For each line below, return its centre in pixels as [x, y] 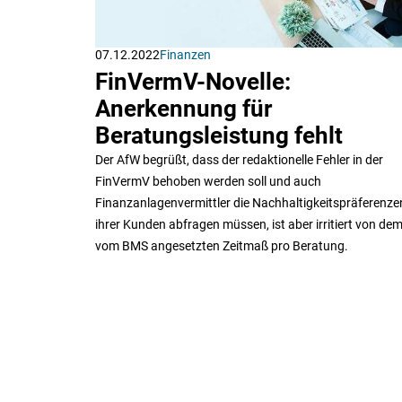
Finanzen [185, 54]
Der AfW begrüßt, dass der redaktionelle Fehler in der [239, 159]
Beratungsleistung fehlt [219, 135]
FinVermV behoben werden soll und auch [208, 181]
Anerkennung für [184, 108]
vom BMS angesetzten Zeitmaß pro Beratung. [222, 245]
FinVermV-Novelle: [193, 81]
